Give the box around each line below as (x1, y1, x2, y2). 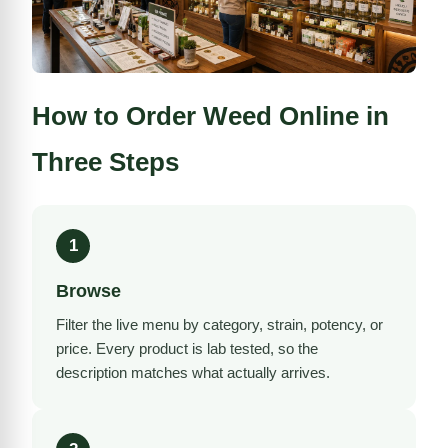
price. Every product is (56, 339, 207, 357)
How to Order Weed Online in (32, 100, 389, 131)
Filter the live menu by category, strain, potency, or (56, 315, 383, 333)
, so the (270, 339, 318, 357)
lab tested (207, 339, 270, 357)
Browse (56, 280, 121, 301)
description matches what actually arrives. (56, 363, 330, 381)
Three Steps (32, 146, 179, 177)
